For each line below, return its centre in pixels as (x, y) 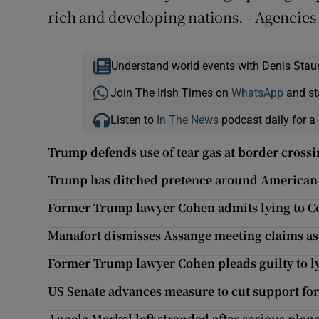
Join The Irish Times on (171, 93)
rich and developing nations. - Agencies (182, 17)
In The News (187, 120)
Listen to (133, 120)
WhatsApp (257, 93)
